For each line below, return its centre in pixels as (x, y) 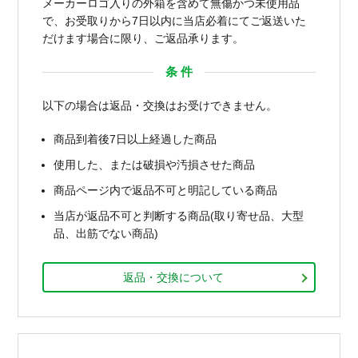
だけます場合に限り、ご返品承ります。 (143, 38)
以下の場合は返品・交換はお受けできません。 (160, 105)
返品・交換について (173, 277)
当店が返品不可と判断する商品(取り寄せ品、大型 (179, 215)
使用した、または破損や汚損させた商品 (155, 164)
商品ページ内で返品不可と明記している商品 (166, 190)
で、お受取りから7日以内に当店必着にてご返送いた (175, 20)
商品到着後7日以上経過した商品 (135, 139)
